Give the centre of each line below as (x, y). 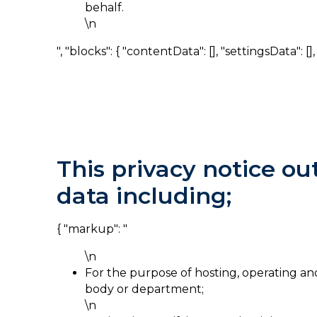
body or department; (144, 289)
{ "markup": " (92, 229)
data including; (144, 196)
